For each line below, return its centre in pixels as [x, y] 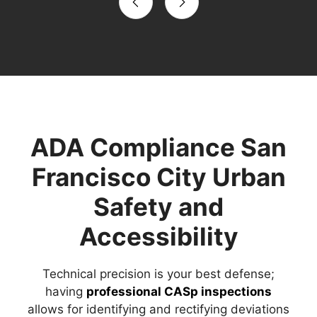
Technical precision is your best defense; [158, 274]
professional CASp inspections [179, 292]
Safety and [158, 207]
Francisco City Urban [158, 177]
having [66, 292]
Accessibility [158, 237]
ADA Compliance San [158, 148]
